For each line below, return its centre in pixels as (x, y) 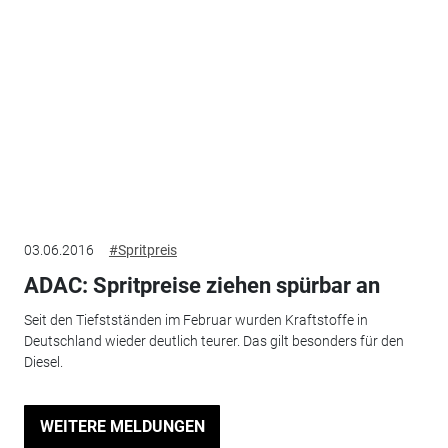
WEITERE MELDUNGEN (122, 426)
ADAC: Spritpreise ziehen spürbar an (201, 286)
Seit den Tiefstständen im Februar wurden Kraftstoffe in (195, 319)
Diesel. (43, 361)
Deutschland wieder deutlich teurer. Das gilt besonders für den (213, 340)
